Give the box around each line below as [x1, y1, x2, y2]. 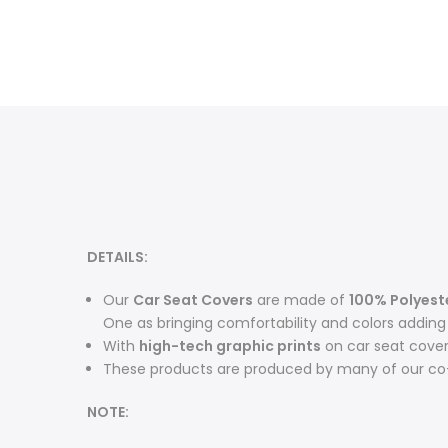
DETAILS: [87, 247, 148, 268]
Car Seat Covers [133, 290, 253, 311]
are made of [253, 290, 349, 311]
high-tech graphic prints [139, 336, 321, 357]
